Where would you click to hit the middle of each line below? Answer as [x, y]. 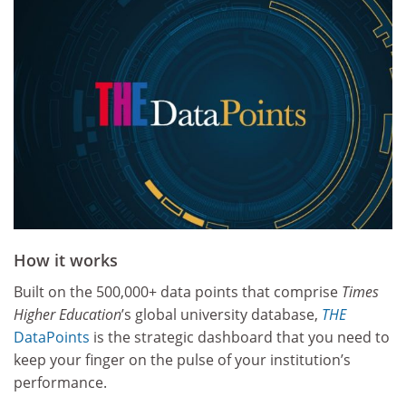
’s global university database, [222, 314]
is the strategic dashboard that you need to [240, 337]
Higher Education [68, 314]
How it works [66, 261]
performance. [60, 382]
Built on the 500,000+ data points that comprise [178, 291]
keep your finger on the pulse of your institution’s [182, 359]
